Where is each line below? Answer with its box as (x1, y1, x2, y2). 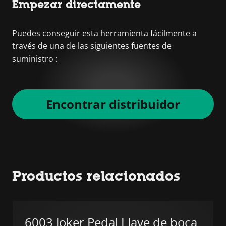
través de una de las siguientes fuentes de (12, 40, 172, 51)
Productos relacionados (12, 167, 180, 184)
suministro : (12, 52, 58, 64)
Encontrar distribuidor (46, 95, 180, 112)
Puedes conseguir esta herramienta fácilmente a (12, 27, 197, 39)
